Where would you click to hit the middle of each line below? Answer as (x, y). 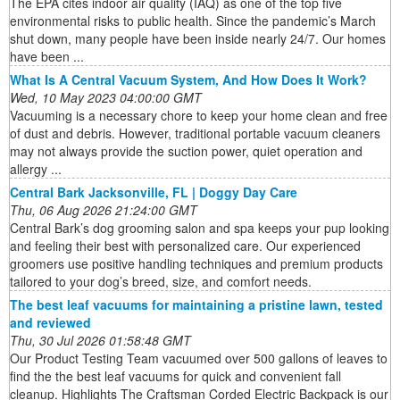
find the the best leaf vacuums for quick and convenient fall (175, 376)
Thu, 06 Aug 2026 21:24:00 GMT (104, 210)
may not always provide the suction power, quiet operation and (186, 151)
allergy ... (36, 169)
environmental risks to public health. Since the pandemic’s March (193, 21)
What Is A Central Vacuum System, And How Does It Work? (188, 80)
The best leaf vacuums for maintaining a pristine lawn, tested (196, 305)
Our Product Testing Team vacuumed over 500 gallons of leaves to (199, 358)
